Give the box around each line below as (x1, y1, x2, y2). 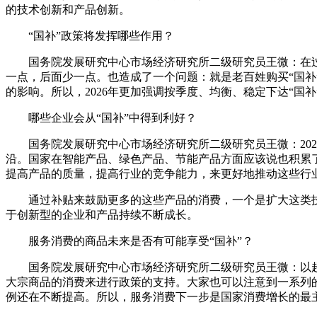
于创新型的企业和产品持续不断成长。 (6, 208, 198, 221)
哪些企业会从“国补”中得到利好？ (6, 111, 197, 124)
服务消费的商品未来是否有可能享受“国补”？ (6, 234, 253, 247)
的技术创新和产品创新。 (6, 3, 130, 16)
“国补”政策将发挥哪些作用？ (6, 29, 174, 42)
